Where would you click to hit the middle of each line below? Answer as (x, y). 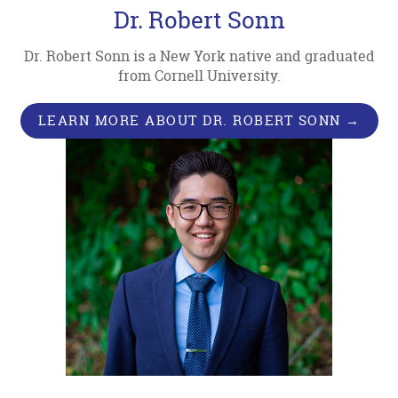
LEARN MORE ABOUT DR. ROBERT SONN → (199, 120)
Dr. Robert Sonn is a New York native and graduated (199, 56)
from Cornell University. (199, 75)
